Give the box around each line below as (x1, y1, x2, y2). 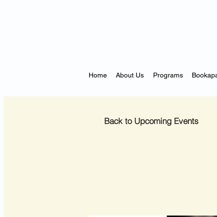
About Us (116, 71, 144, 79)
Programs (153, 71, 183, 79)
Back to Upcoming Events (104, 115, 199, 126)
